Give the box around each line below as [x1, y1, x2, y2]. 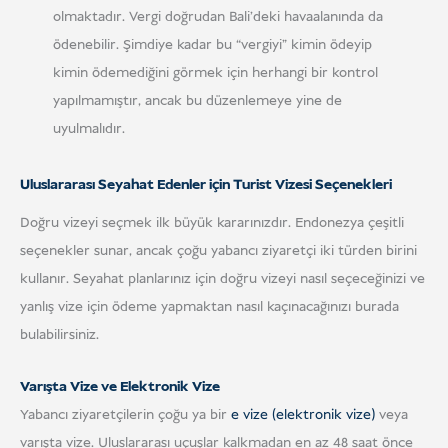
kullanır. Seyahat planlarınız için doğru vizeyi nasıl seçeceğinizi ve [20, 269, 425, 290]
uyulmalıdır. [52, 118, 125, 139]
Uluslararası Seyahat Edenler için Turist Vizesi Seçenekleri [20, 175, 392, 196]
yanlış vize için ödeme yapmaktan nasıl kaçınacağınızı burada [20, 297, 399, 318]
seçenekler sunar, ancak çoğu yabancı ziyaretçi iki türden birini [20, 241, 417, 262]
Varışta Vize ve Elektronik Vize [20, 376, 220, 397]
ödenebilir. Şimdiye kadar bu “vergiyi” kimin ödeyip [52, 34, 372, 55]
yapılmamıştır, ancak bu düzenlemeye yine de [52, 90, 342, 111]
